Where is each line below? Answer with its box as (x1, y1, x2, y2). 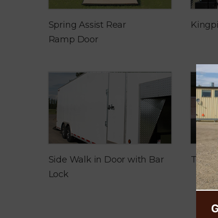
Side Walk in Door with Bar (48, 154, 164, 165)
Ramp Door (48, 34, 98, 45)
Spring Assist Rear (48, 19, 126, 31)
